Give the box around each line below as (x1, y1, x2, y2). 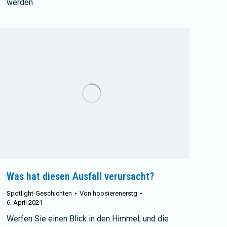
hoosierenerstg (93, 190, 137, 198)
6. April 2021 (7, 199, 43, 207)
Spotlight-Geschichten (7, 190, 72, 198)
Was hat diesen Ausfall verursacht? (7, 170, 154, 183)
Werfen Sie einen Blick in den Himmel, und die (7, 214, 169, 224)
